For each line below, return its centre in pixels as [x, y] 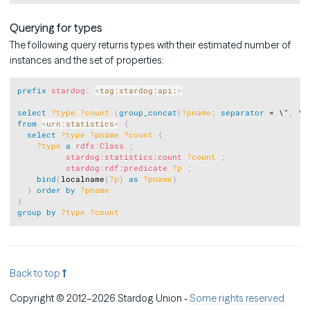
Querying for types [56, 28]
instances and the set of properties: [87, 61]
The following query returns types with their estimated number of [151, 45]
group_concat [148, 113]
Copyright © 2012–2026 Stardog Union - [100, 298]
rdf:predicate [136, 168]
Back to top [36, 273]
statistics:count [144, 157]
